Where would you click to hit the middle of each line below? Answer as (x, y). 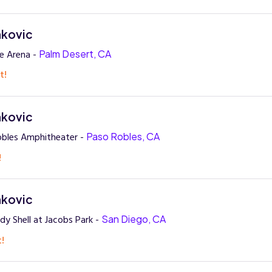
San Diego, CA (133, 219)
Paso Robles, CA (123, 137)
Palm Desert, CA (75, 54)
